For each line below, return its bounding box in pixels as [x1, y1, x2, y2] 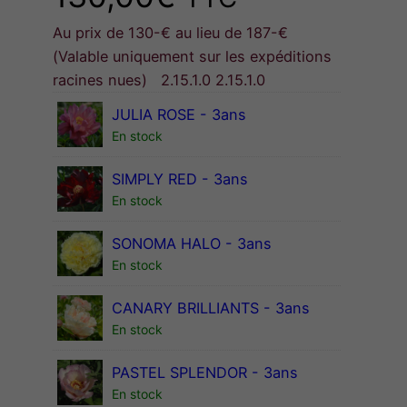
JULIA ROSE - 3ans [112, 105, 246, 124]
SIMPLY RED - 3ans [112, 170, 248, 189]
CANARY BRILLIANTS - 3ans [112, 299, 310, 318]
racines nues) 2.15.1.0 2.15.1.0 [53, 71, 265, 90]
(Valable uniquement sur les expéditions [53, 47, 332, 66]
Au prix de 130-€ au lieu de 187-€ [53, 24, 288, 43]
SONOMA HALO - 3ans [112, 234, 272, 253]
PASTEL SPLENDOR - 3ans [112, 363, 298, 382]
